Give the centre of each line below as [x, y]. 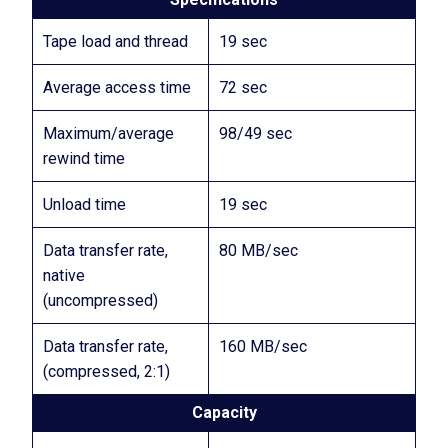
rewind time [84, 158]
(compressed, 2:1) [106, 371]
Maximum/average [108, 133]
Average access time [117, 87]
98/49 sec [255, 133]
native [64, 275]
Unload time [84, 204]
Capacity [224, 412]
